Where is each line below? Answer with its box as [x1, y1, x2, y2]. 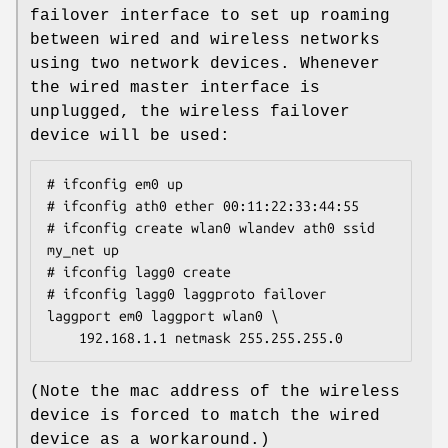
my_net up [47, 242, 119, 259]
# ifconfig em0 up [47, 176, 183, 193]
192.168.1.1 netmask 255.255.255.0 [79, 330, 343, 347]
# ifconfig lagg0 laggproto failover [47, 286, 327, 303]
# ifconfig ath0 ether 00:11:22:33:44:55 [47, 198, 359, 215]
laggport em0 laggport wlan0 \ [47, 308, 279, 325]
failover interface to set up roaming [30, 7, 390, 26]
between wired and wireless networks [30, 31, 380, 50]
